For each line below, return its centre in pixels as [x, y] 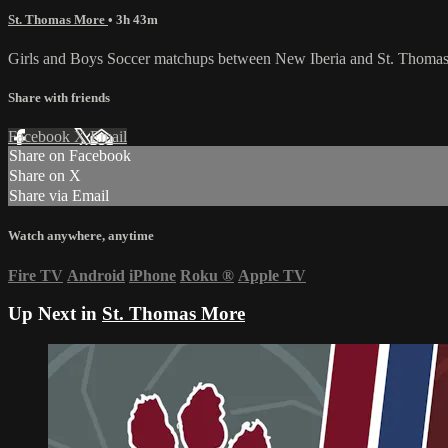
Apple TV [272, 275]
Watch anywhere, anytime [81, 236]
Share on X [45, 176]
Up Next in [55, 314]
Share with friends [59, 98]
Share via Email [59, 196]
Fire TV [35, 275]
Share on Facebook [70, 156]
